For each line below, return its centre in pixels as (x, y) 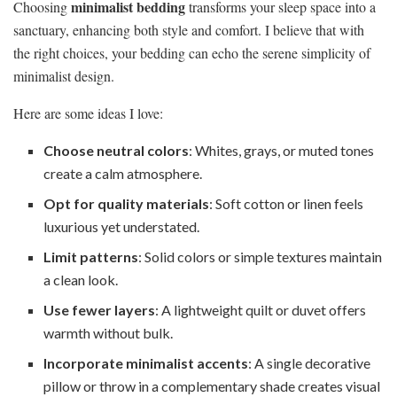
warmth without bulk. (109, 332)
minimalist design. (64, 75)
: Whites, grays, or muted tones (282, 150)
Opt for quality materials (127, 203)
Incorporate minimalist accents (146, 362)
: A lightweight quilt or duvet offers (261, 309)
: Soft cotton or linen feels (287, 203)
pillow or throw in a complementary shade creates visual (212, 385)
